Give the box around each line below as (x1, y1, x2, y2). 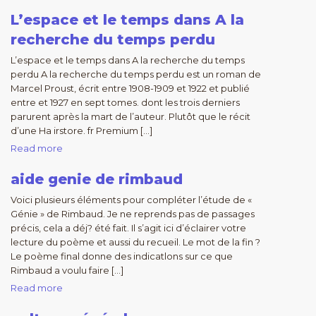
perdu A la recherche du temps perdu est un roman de (11, 68, 261, 80)
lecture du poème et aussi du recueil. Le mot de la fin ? (11, 236, 260, 248)
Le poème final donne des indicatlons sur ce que (11, 250, 233, 262)
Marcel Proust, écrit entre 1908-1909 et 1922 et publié (11, 83, 250, 94)
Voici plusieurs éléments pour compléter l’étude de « (11, 194, 252, 205)
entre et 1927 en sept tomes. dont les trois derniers (11, 97, 240, 108)
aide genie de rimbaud (11, 171, 183, 188)
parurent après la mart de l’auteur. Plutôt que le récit (11, 111, 250, 122)
